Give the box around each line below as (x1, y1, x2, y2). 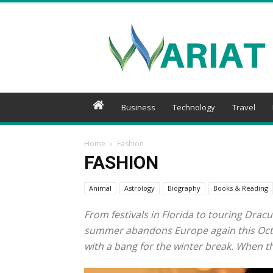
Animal (89, 183, 112, 193)
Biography (168, 183, 200, 193)
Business (121, 102, 155, 113)
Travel (232, 102, 255, 113)
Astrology (124, 183, 155, 193)
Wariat (187, 21, 213, 32)
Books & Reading (213, 183, 268, 193)
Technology (172, 102, 215, 113)
